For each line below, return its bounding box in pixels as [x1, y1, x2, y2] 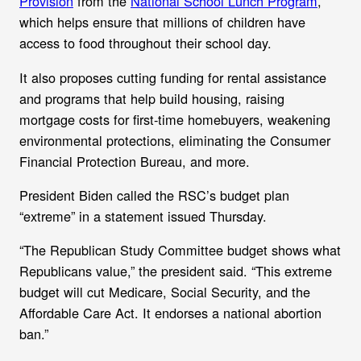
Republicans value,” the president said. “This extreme [19, 261, 332, 281]
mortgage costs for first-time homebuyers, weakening [19, 109, 330, 129]
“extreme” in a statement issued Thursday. [19, 205, 271, 226]
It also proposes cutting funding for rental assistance [19, 67, 326, 87]
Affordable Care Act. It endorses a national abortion [19, 303, 322, 323]
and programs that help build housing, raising [19, 88, 284, 108]
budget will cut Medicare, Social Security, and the [19, 282, 310, 302]
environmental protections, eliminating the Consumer [19, 130, 330, 150]
